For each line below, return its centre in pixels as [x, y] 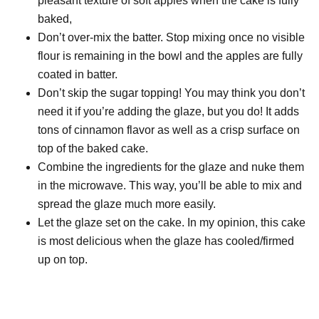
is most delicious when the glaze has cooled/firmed [166, 241]
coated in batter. [78, 75]
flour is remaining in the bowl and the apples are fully [171, 56]
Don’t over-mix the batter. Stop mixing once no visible [172, 38]
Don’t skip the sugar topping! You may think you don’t [172, 93]
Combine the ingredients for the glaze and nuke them [171, 167]
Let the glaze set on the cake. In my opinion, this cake [172, 223]
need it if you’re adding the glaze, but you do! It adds [169, 112]
